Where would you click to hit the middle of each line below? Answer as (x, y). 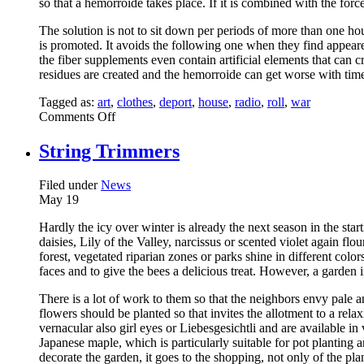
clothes (135, 102)
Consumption (149, 130)
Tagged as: (68, 102)
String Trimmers (109, 151)
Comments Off (77, 116)
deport (175, 102)
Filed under (70, 185)
